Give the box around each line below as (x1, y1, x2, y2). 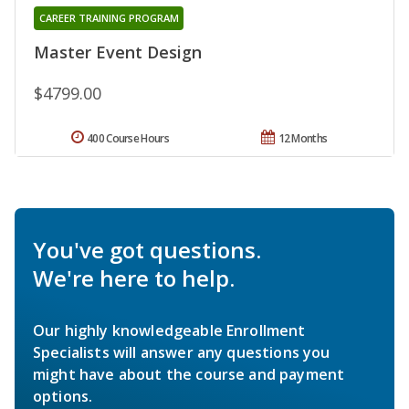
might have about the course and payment (33, 364, 345, 385)
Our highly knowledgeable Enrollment (33, 320, 306, 341)
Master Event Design (34, 41, 202, 64)
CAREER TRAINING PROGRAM (38, 11, 179, 26)
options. (33, 386, 93, 407)
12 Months (278, 131, 328, 147)
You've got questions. (33, 235, 261, 266)
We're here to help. (33, 263, 235, 294)
